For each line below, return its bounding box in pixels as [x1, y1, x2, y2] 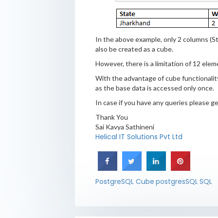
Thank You [95, 112, 128, 121]
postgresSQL [155, 176, 198, 186]
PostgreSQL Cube [95, 176, 154, 186]
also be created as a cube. [95, 44, 173, 53]
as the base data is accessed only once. [95, 83, 214, 92]
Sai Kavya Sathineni [95, 122, 154, 131]
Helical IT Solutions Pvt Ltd [95, 131, 182, 142]
